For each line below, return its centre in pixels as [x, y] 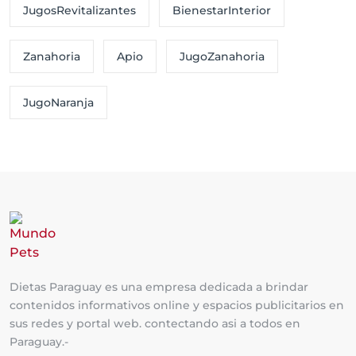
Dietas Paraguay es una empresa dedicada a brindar [159, 287]
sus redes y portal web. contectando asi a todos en [155, 323]
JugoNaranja [58, 103]
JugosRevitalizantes [79, 10]
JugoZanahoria [222, 56]
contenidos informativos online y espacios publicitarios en [177, 305]
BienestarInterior [222, 10]
